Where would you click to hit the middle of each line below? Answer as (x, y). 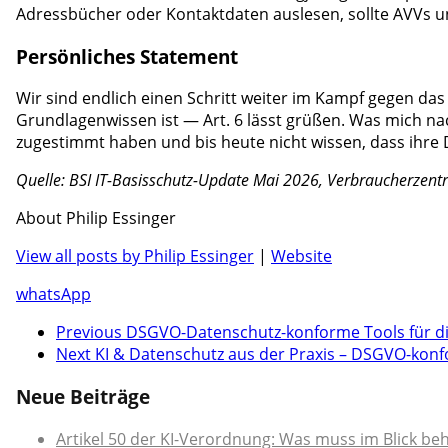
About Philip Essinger (96, 218)
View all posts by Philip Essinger (135, 256)
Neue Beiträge (83, 396)
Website (301, 256)
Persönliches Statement (127, 56)
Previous (89, 332)
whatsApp (53, 294)
